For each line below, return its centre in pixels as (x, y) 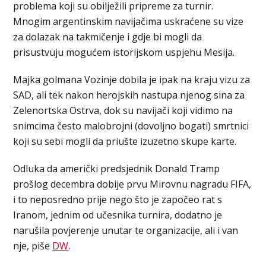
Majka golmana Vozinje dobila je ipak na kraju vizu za (132, 79)
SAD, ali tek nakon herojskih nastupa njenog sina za (129, 95)
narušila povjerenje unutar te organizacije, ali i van (126, 230)
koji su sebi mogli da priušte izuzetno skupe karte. (125, 141)
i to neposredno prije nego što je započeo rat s (118, 199)
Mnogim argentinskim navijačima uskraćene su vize (129, 21)
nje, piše (33, 246)
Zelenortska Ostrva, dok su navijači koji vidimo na (123, 110)
